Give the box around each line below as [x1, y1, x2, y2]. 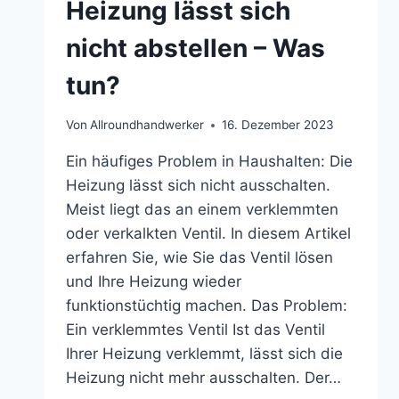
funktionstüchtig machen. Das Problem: [65, 297, 347, 315]
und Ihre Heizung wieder [65, 273, 241, 291]
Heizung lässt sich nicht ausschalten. [65, 176, 330, 195]
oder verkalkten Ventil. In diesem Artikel [65, 224, 351, 243]
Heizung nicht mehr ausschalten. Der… [65, 369, 341, 387]
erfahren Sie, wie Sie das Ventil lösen [65, 248, 333, 267]
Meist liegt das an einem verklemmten [65, 200, 338, 219]
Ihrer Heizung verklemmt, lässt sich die [65, 345, 343, 363]
